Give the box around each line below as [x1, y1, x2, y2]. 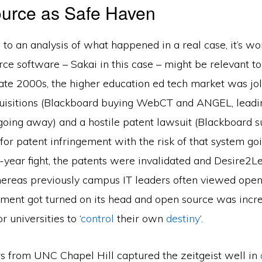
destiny [166, 212, 200, 225]
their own [114, 212, 166, 225]
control [81, 212, 114, 225]
